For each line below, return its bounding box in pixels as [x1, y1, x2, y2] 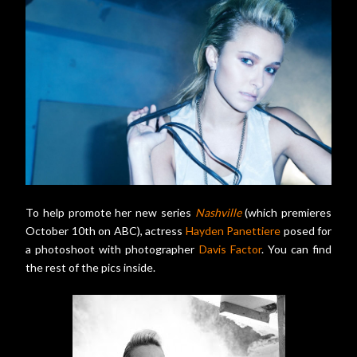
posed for [280, 223, 331, 237]
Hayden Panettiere [185, 223, 280, 237]
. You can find [261, 241, 331, 256]
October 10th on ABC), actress [25, 223, 186, 237]
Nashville [194, 205, 241, 219]
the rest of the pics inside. [25, 260, 155, 274]
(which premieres [241, 205, 331, 219]
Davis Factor [198, 241, 261, 256]
